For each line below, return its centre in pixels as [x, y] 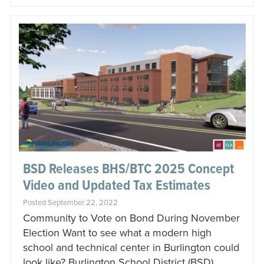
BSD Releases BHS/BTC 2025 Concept [128, 169]
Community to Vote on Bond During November [131, 218]
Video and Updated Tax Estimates [116, 186]
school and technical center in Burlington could [131, 247]
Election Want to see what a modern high [117, 232]
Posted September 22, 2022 [70, 202]
